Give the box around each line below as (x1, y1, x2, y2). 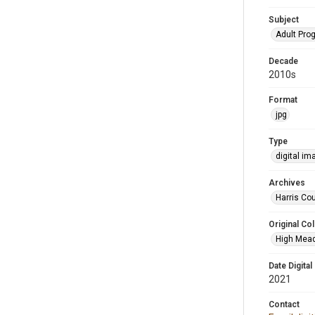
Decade (269, 56, 298, 66)
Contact (269, 300, 300, 309)
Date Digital (269, 261, 312, 271)
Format (269, 95, 297, 105)
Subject (269, 15, 299, 25)
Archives (269, 178, 305, 188)
